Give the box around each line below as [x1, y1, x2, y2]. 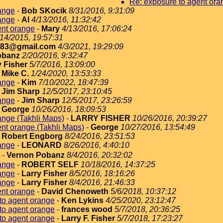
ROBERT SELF [21, 160, 79, 169]
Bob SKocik [21, 6, 67, 15]
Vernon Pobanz [6, 151, 65, 159]
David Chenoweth [41, 187, 109, 196]
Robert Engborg [1, 132, 63, 140]
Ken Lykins [61, 196, 104, 205]
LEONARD [21, 141, 62, 149]
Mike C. [1, 69, 29, 78]
